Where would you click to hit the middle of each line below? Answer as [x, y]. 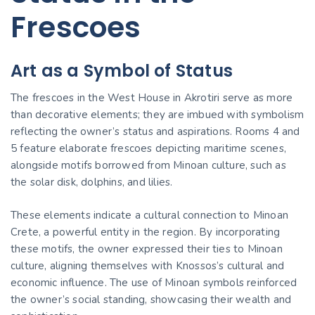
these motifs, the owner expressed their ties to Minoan [147, 249]
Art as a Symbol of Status [122, 71]
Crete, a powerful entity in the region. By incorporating [146, 232]
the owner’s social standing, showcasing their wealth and [151, 299]
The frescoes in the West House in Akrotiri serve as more [152, 98]
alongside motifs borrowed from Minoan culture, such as [148, 165]
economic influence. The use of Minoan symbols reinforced [154, 282]
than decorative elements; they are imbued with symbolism [157, 115]
